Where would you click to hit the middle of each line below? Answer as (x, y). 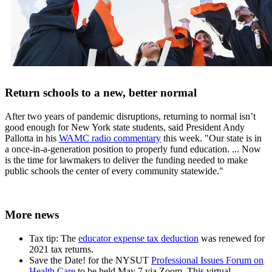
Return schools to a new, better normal (101, 92)
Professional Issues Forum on (207, 260)
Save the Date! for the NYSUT (90, 260)
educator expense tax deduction (138, 238)
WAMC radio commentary (110, 138)
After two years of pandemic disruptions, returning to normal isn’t (130, 116)
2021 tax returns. (61, 249)
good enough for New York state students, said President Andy (125, 127)
